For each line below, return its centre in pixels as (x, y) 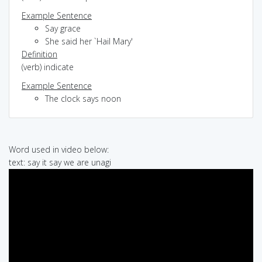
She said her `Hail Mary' (89, 41)
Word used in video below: (59, 149)
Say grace (63, 28)
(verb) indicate (48, 67)
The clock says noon (83, 98)
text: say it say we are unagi (60, 162)
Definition (39, 54)
